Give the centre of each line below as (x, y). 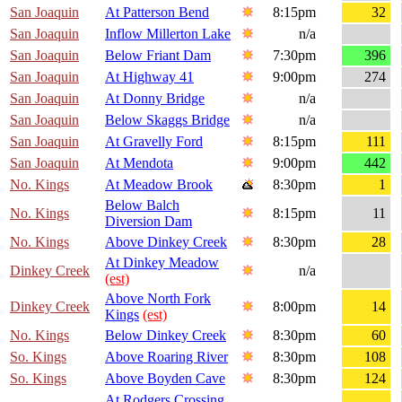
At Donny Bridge (155, 99)
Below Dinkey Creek (166, 336)
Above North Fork (158, 299)
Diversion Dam (149, 222)
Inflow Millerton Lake (168, 34)
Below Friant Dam (158, 56)
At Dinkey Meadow (162, 263)
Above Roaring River (166, 357)
